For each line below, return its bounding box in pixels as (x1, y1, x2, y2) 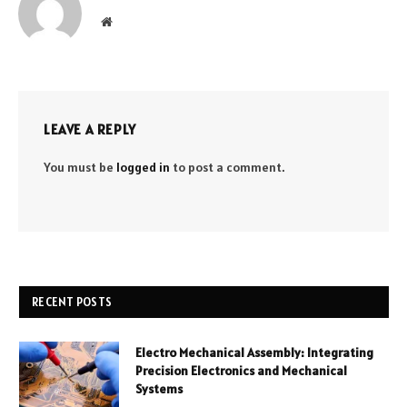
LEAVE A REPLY (44, 121, 136, 139)
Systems (135, 381, 183, 398)
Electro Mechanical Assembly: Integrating (135, 344, 373, 362)
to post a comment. (170, 159, 285, 176)
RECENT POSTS (32, 294, 113, 311)
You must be (44, 159, 116, 176)
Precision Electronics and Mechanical (135, 362, 347, 380)
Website (111, 15, 152, 28)
